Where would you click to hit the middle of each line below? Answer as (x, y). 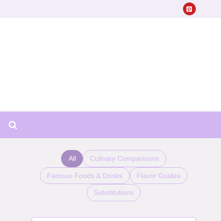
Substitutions (114, 193)
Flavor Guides (158, 175)
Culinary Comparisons (125, 159)
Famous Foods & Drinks (85, 175)
